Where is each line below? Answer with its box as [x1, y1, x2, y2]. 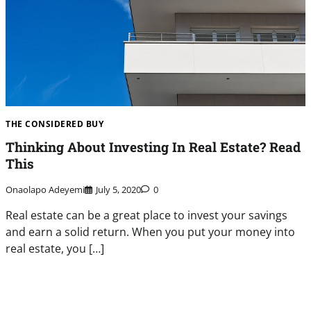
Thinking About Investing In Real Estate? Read [6, 138, 301, 156]
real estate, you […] [6, 241, 105, 257]
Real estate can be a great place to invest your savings [6, 208, 288, 224]
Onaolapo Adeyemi [6, 183, 85, 196]
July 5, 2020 [96, 183, 142, 196]
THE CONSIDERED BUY [6, 117, 104, 130]
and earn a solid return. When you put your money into [6, 224, 296, 240]
